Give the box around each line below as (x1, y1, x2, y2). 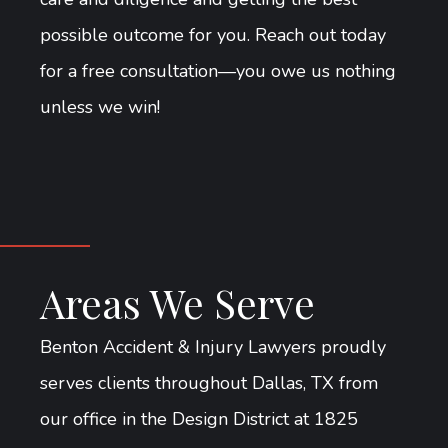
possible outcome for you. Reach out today (40, 22, 386, 47)
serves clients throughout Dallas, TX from (40, 370, 378, 395)
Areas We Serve (40, 275, 315, 329)
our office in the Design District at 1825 (40, 406, 358, 431)
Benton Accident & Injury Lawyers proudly (40, 334, 386, 359)
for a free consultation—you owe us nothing (40, 58, 396, 83)
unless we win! (40, 94, 160, 119)
